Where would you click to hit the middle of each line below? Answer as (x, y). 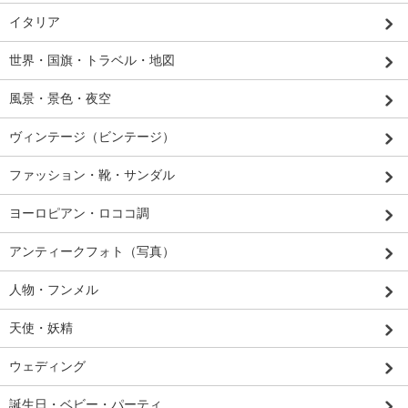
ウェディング (47, 366)
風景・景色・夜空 (60, 98)
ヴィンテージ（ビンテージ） (92, 136)
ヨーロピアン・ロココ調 (79, 213)
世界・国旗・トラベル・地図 (92, 60)
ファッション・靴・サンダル (92, 174)
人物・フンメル (54, 289)
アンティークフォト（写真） (92, 251)
